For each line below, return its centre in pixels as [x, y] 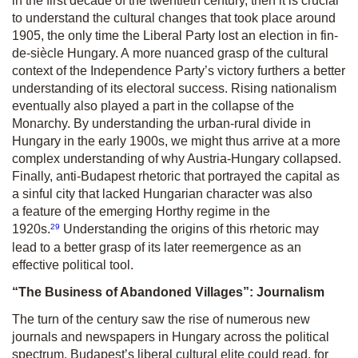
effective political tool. [73, 265]
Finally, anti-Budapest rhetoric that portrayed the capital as [176, 177]
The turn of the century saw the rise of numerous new [161, 319]
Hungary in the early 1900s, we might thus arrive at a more [176, 141]
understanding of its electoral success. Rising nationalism [174, 89]
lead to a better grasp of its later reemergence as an [157, 247]
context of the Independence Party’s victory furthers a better [179, 71]
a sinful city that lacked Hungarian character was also [162, 194]
